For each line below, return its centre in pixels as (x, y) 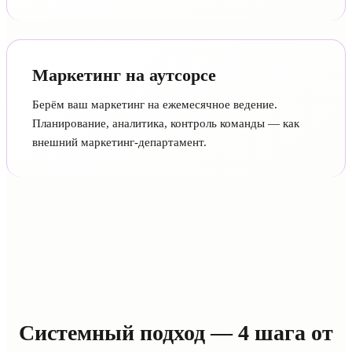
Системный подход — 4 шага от (176, 332)
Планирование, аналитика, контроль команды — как (166, 123)
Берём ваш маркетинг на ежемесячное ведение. (155, 104)
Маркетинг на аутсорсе (124, 75)
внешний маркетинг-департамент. (119, 142)
